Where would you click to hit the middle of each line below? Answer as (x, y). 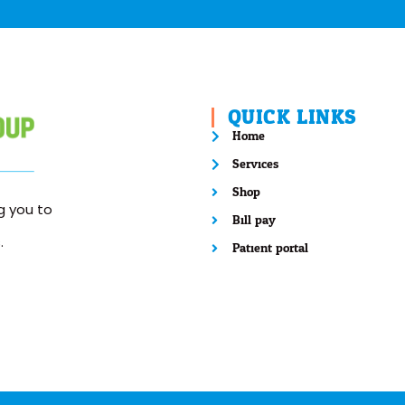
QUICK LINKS (292, 118)
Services (255, 164)
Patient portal (270, 248)
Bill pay (254, 220)
